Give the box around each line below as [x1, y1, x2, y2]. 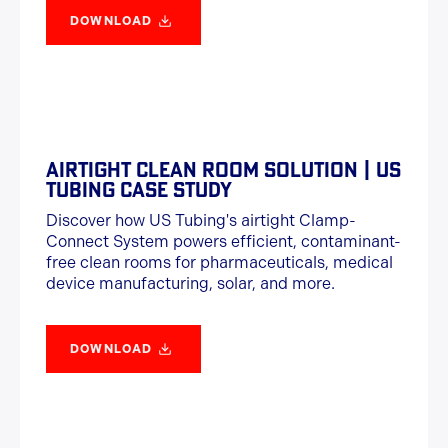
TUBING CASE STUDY [46, 177, 232, 202]
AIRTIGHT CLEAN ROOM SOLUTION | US [46, 157, 401, 182]
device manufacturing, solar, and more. [46, 274, 335, 293]
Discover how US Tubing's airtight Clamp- [46, 211, 356, 230]
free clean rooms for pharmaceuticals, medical [46, 253, 393, 272]
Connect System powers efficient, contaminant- [46, 232, 401, 251]
